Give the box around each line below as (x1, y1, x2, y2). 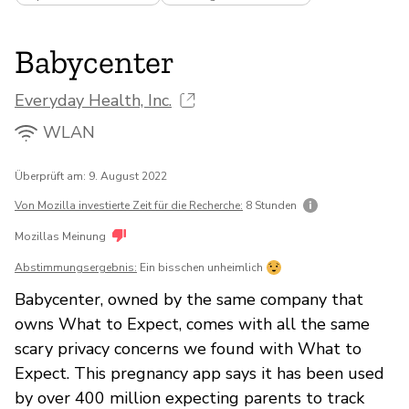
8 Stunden (243, 197, 299, 213)
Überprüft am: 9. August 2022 (15, 168, 167, 184)
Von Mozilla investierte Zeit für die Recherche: (15, 197, 243, 213)
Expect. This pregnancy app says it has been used (15, 362, 384, 384)
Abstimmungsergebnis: (15, 259, 137, 275)
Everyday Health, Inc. (15, 89, 172, 112)
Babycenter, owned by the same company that (15, 288, 363, 310)
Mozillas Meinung (15, 228, 109, 244)
